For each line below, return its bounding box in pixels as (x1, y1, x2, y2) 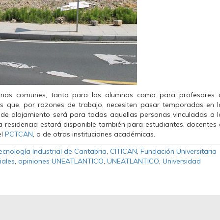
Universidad (163, 157, 201, 165)
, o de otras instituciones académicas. (33, 130, 155, 138)
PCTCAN (5, 130, 33, 138)
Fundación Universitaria (140, 147, 217, 156)
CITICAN (110, 147, 137, 156)
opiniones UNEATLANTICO (18, 157, 104, 165)
